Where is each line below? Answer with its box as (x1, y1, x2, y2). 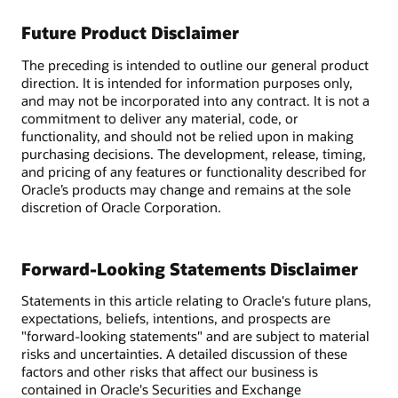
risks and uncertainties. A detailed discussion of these (21, 345, 347, 363)
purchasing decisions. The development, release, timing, (21, 144, 366, 163)
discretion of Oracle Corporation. (21, 197, 221, 216)
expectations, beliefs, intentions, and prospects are (21, 309, 330, 328)
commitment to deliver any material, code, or (21, 108, 298, 127)
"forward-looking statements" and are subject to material (21, 327, 370, 346)
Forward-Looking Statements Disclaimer (21, 257, 358, 280)
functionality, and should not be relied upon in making (21, 126, 354, 145)
